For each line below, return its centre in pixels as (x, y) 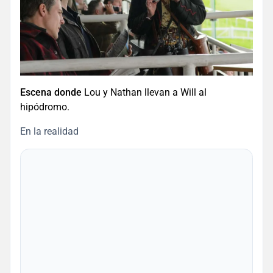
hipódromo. (45, 107)
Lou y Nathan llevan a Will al (144, 93)
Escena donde (51, 93)
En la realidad (49, 132)
